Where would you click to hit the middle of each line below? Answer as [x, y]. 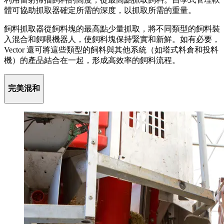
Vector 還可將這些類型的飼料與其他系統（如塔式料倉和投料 [111, 50]
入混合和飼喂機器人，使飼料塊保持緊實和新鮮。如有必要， [112, 39]
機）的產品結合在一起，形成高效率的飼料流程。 [92, 60]
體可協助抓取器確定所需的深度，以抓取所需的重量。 [100, 10]
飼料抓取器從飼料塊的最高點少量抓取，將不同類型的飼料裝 [112, 29]
